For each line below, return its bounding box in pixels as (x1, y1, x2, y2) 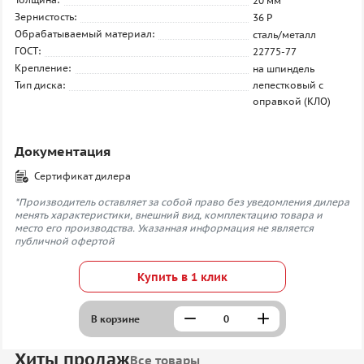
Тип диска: (15, 79, 65, 91)
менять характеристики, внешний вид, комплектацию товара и (15, 209, 323, 221)
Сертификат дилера (34, 170, 131, 182)
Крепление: (15, 62, 71, 74)
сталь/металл (253, 28, 317, 41)
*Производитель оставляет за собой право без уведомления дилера (15, 196, 349, 208)
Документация (15, 143, 110, 159)
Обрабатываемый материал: (15, 28, 154, 40)
